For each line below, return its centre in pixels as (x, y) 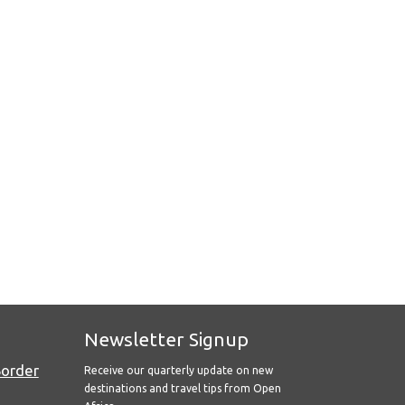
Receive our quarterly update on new (178, 370)
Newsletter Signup (166, 339)
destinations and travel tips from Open (182, 388)
